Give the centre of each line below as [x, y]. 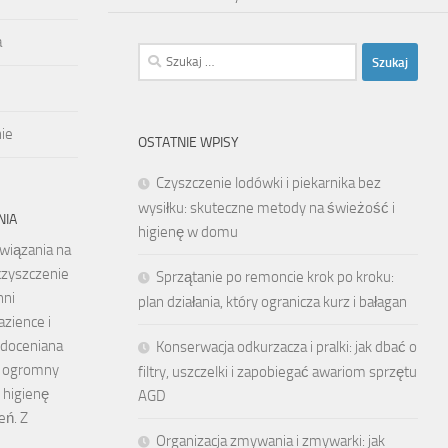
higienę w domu [188, 232]
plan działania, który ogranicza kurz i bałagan [272, 302]
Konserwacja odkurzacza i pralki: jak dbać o [286, 347]
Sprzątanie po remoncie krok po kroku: [275, 277]
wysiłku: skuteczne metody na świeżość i [266, 208]
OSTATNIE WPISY [188, 143]
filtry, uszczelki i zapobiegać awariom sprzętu [277, 372]
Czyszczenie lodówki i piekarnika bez [268, 183]
